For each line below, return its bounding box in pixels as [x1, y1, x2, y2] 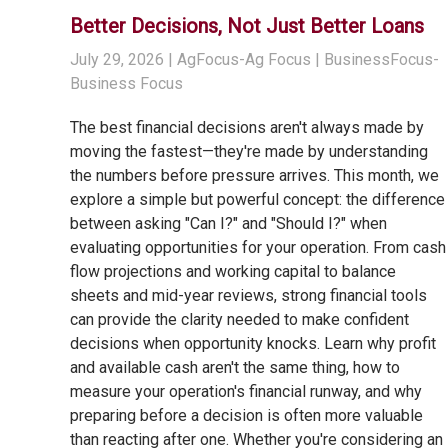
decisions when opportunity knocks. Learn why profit [69, 334, 436, 354]
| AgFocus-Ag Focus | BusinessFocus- [163, 50, 439, 70]
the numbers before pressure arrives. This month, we [69, 166, 439, 186]
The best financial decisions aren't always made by [69, 118, 424, 138]
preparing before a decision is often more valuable [69, 406, 423, 426]
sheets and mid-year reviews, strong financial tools [69, 286, 427, 306]
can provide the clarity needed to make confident [69, 310, 409, 330]
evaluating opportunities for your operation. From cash [69, 238, 446, 258]
